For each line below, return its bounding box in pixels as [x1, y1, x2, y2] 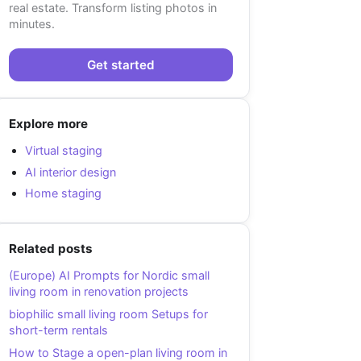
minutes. [9, 16, 55, 31]
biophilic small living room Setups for [9, 307, 208, 322]
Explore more [9, 116, 88, 132]
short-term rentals [9, 323, 108, 338]
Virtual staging [25, 143, 102, 158]
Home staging [25, 185, 102, 200]
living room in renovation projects [9, 284, 189, 299]
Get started [87, 56, 155, 73]
